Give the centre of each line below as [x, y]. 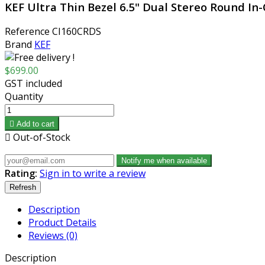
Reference [28, 32]
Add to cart [35, 124]
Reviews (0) [53, 236]
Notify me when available [164, 161]
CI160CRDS [77, 32]
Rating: [21, 174]
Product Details [62, 223]
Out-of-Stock [41, 138]
